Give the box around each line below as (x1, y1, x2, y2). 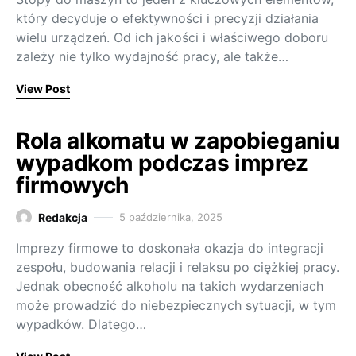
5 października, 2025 (119, 210, 222, 223)
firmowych (16, 171, 129, 199)
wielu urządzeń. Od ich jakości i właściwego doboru (16, 29, 328, 45)
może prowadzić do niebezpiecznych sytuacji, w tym (16, 296, 336, 313)
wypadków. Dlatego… (16, 315, 146, 332)
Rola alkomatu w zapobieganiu (16, 126, 339, 154)
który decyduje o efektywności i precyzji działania (16, 10, 319, 26)
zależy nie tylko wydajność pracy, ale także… (16, 48, 288, 64)
